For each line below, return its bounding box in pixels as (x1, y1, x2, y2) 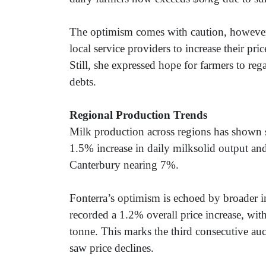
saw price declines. (69, 242, 154, 255)
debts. (69, 75, 96, 88)
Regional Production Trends (69, 109, 207, 122)
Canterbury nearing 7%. (69, 159, 179, 172)
